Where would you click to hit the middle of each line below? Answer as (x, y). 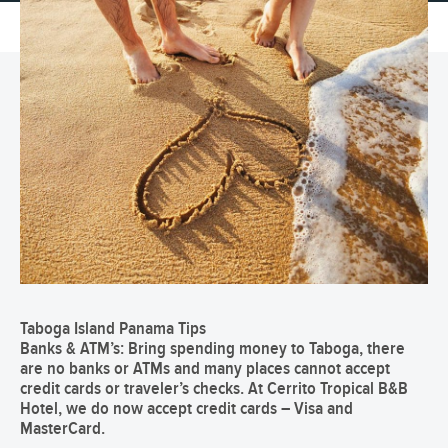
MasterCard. (62, 429)
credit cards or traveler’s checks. (134, 389)
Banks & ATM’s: (72, 349)
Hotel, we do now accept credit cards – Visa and (186, 409)
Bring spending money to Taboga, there (264, 349)
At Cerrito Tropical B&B (328, 389)
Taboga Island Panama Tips (113, 329)
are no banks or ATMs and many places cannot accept (205, 369)
